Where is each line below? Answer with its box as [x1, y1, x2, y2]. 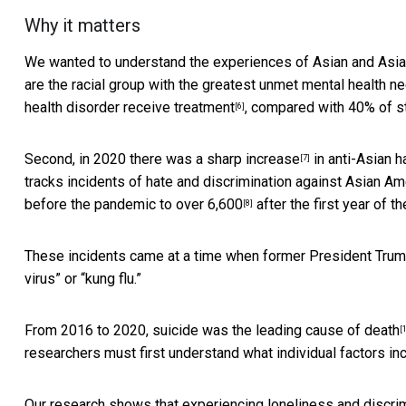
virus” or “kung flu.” [24, 270, 141, 288]
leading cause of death [256, 322, 400, 340]
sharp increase [207, 150, 300, 169]
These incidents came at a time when [24, 247, 263, 266]
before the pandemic [24, 196, 159, 214]
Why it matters [24, 14, 140, 37]
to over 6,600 [159, 196, 243, 214]
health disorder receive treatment [24, 99, 235, 117]
